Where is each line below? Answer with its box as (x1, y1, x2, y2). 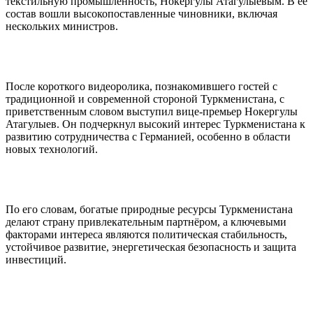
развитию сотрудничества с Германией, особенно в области (6, 130, 291, 143)
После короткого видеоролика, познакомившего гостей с (6, 80, 277, 92)
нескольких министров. (6, 20, 118, 32)
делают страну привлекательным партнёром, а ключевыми (6, 215, 286, 228)
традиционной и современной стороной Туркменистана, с (6, 92, 284, 105)
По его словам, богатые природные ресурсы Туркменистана (6, 203, 293, 215)
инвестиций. (6, 253, 66, 265)
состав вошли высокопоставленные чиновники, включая (6, 7, 277, 20)
